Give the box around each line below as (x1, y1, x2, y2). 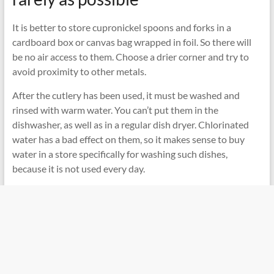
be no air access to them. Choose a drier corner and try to (12, 50, 249, 62)
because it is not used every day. (12, 162, 145, 174)
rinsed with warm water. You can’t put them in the (12, 103, 218, 116)
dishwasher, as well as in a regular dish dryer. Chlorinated (12, 118, 249, 130)
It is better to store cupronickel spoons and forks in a (12, 21, 231, 33)
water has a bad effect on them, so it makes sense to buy (12, 133, 245, 145)
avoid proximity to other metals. (12, 65, 146, 77)
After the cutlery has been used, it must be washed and (12, 89, 240, 101)
